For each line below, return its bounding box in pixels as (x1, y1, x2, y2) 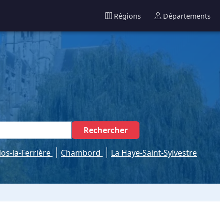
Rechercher (83, 125, 128, 136)
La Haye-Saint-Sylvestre (111, 147, 197, 159)
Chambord (61, 147, 103, 159)
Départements (163, 11, 211, 21)
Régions (113, 11, 141, 21)
